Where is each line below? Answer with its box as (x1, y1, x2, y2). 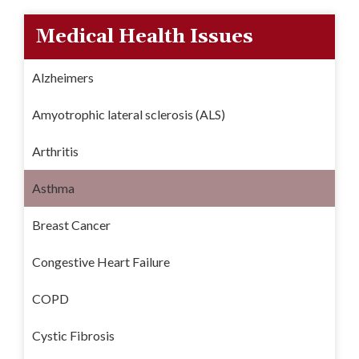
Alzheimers (32, 69, 94, 85)
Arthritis (32, 143, 79, 159)
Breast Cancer (32, 216, 111, 232)
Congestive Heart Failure (32, 253, 170, 269)
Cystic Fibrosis (32, 327, 115, 343)
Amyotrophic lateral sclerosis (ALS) (32, 106, 225, 122)
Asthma (32, 179, 75, 196)
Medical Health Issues (36, 24, 253, 49)
